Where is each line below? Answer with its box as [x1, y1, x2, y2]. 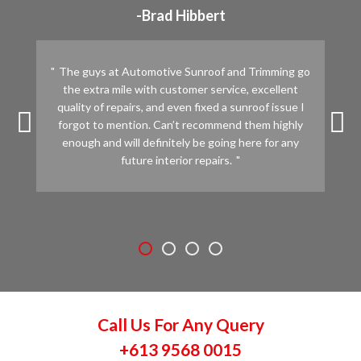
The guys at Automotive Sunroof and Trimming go [59, 64, 310, 78]
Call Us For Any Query [97, 313, 264, 334]
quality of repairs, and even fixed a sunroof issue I [56, 99, 305, 114]
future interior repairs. [121, 152, 232, 167]
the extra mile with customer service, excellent [63, 81, 298, 96]
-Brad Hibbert [135, 6, 226, 24]
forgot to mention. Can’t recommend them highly [58, 117, 303, 131]
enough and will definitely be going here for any [62, 135, 299, 149]
